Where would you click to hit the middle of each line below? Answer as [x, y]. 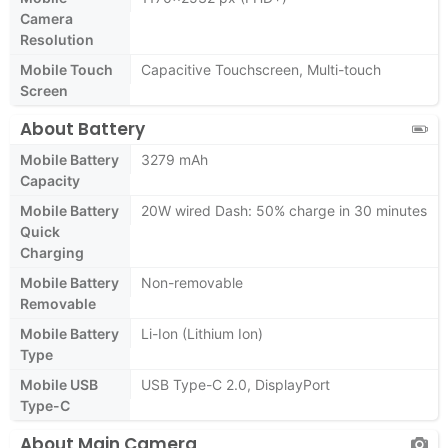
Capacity [50, 180]
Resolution [57, 39]
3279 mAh [174, 159]
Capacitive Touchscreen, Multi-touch [261, 69]
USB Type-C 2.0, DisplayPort [235, 384]
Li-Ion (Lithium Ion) [202, 333]
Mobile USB [59, 384]
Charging [52, 252]
